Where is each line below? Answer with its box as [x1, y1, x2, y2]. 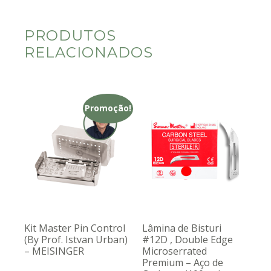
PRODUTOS [24, 27, 116, 45]
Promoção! [85, 102, 132, 114]
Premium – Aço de [142, 256, 224, 270]
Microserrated [142, 244, 207, 258]
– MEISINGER [24, 244, 84, 258]
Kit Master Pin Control [24, 221, 125, 235]
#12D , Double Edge [142, 233, 233, 247]
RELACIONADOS [24, 44, 153, 62]
